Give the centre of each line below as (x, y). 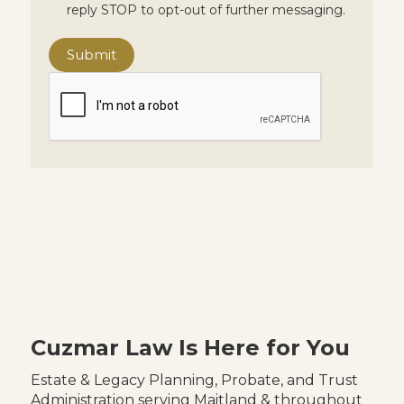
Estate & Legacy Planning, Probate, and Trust (194, 380)
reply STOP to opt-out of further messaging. (206, 10)
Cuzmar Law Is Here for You (190, 348)
